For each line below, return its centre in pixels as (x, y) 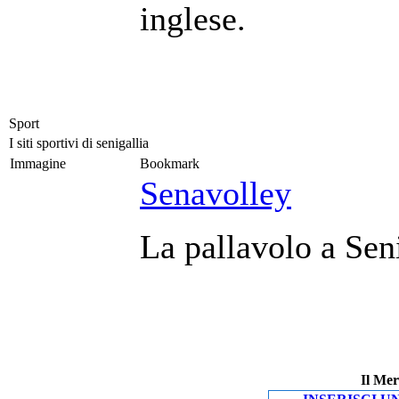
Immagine (38, 163)
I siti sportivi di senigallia (79, 143)
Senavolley (216, 193)
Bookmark (170, 163)
